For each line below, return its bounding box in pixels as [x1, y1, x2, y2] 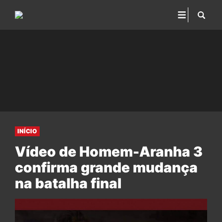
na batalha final [15, 175, 121, 192]
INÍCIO [17, 127, 37, 135]
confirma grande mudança [15, 159, 198, 176]
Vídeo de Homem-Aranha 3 [15, 143, 203, 160]
